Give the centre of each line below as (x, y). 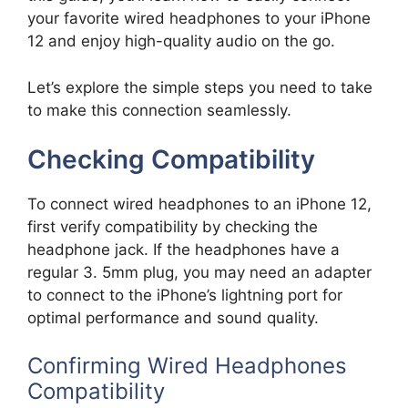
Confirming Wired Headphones (187, 365)
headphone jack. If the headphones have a (184, 250)
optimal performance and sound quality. (173, 318)
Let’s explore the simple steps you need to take (200, 87)
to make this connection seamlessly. (159, 110)
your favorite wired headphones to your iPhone (199, 19)
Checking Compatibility (171, 160)
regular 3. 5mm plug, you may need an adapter (199, 273)
